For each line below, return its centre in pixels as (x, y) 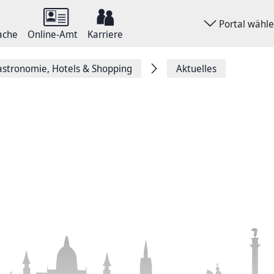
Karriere (105, 34)
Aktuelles (196, 68)
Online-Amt (53, 34)
